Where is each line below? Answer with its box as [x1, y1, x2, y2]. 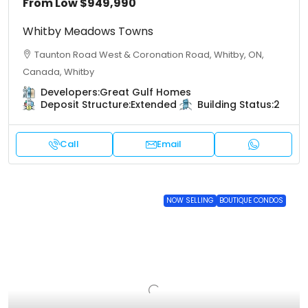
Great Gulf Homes [100, 85, 191, 99]
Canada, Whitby [23, 65, 94, 78]
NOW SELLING [166, 195, 214, 206]
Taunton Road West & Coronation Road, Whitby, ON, [34, 48, 264, 61]
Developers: [41, 85, 100, 99]
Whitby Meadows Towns [23, 23, 153, 39]
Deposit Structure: [41, 98, 131, 111]
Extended [131, 98, 177, 111]
